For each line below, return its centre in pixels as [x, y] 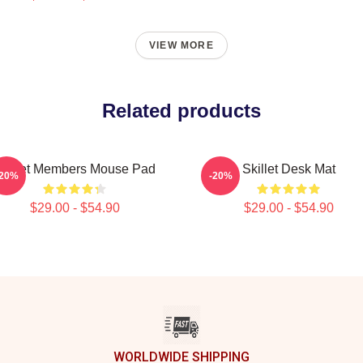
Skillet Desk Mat [288, 169]
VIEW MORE [181, 45]
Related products [181, 111]
